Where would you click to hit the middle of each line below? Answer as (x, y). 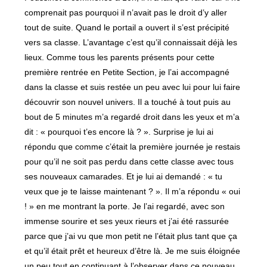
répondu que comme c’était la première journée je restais (133, 147)
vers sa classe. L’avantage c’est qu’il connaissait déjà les (131, 42)
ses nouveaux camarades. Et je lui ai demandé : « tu (124, 176)
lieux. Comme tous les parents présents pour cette (120, 57)
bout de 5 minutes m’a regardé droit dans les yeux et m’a (132, 117)
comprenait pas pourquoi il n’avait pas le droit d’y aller (126, 13)
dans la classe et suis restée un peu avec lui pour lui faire (133, 87)
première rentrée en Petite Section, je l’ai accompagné (127, 72)
